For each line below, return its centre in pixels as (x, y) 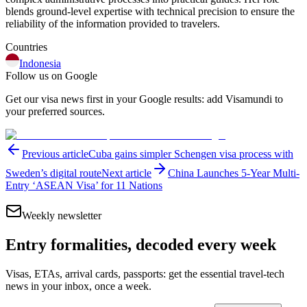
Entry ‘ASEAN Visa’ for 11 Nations (84, 185)
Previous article (55, 153)
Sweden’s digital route (53, 173)
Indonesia (40, 63)
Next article (126, 173)
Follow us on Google (51, 75)
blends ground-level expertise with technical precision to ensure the (150, 11)
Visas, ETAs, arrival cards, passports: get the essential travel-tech (145, 273)
